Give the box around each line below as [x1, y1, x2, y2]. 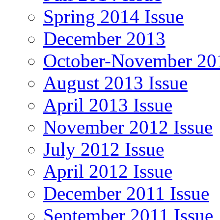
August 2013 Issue [43, 72, 188, 93]
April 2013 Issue [43, 94, 172, 115]
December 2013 [43, 27, 165, 49]
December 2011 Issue [43, 182, 209, 204]
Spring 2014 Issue [43, 5, 184, 27]
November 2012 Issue [43, 116, 213, 137]
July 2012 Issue [43, 138, 164, 160]
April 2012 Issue [43, 160, 172, 182]
